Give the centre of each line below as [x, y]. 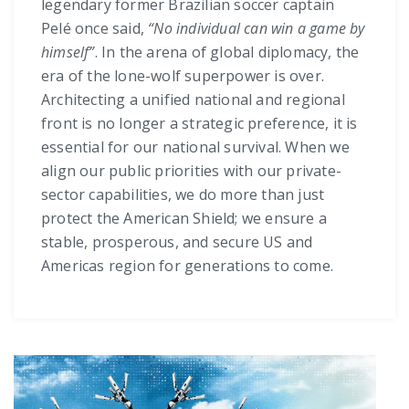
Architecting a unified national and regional [193, 100]
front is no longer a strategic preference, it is [199, 124]
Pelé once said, [95, 29]
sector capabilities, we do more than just [183, 195]
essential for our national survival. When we [195, 147]
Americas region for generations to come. [188, 266]
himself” [68, 52]
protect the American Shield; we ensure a [184, 219]
